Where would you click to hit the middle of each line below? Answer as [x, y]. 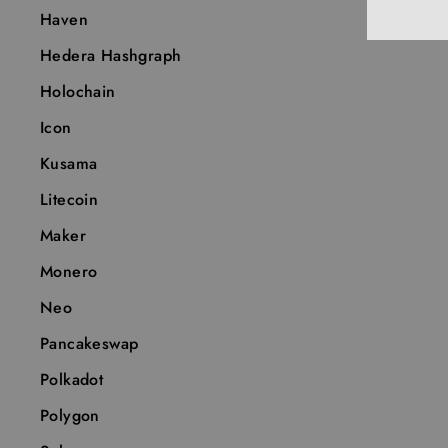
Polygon [70, 416]
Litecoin [69, 200]
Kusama [69, 164]
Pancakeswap [89, 344]
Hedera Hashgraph [111, 56]
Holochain [78, 92]
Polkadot [72, 380]
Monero [69, 272]
